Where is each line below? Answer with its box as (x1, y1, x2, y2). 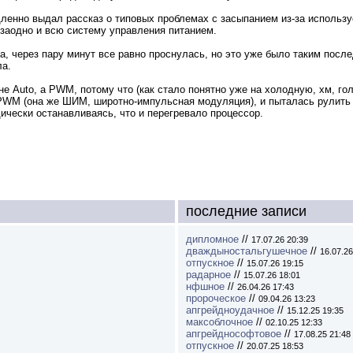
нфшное (186, 281, 225, 293)
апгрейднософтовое (186, 328, 281, 340)
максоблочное (186, 316, 253, 329)
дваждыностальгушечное (186, 245, 307, 258)
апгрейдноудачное (186, 304, 274, 317)
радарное (186, 269, 231, 281)
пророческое (186, 292, 246, 305)
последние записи (186, 203, 307, 220)
